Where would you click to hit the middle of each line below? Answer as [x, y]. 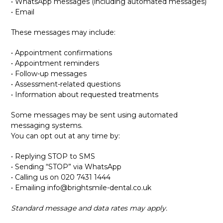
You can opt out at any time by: [66, 136]
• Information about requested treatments [85, 95]
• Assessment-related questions [66, 84]
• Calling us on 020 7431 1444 [61, 177]
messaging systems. [47, 125]
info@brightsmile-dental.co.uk [100, 188]
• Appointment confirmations [62, 53]
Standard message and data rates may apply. [89, 208]
